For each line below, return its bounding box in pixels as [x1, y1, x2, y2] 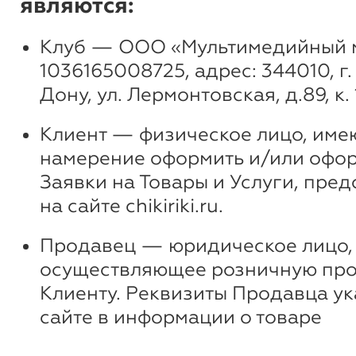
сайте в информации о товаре [40, 305, 322, 328]
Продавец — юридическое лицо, [40, 234, 353, 257]
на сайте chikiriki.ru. [40, 194, 223, 217]
